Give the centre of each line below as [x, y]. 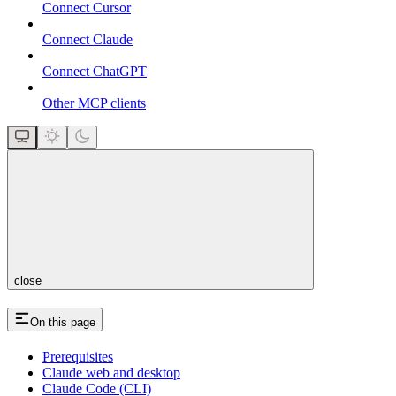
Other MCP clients [94, 103]
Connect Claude [88, 40]
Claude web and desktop [111, 372]
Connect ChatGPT [95, 72]
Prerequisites [78, 356]
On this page [63, 323]
